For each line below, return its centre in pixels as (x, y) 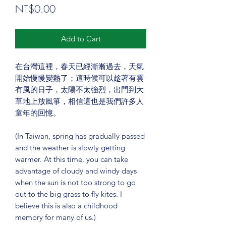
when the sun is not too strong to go (75, 183)
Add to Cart (81, 39)
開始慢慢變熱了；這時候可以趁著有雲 (79, 78)
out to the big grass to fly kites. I (69, 194)
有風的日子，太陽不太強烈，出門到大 (79, 90)
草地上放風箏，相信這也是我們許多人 (79, 101)
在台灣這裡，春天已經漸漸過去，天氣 (79, 67)
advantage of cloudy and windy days (76, 171)
